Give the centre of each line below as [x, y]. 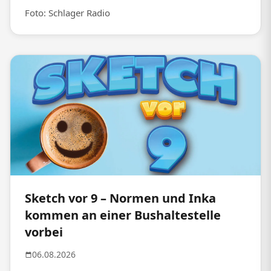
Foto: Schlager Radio [67, 13]
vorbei [44, 232]
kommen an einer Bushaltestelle [123, 215]
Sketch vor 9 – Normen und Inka [120, 198]
